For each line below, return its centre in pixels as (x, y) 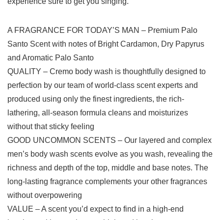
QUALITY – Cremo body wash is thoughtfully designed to (107, 72)
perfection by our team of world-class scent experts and (103, 85)
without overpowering (45, 195)
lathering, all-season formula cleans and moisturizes (98, 113)
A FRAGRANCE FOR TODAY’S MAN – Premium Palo (102, 30)
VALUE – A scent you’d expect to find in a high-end (96, 209)
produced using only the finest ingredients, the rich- (96, 99)
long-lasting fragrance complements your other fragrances (107, 182)
